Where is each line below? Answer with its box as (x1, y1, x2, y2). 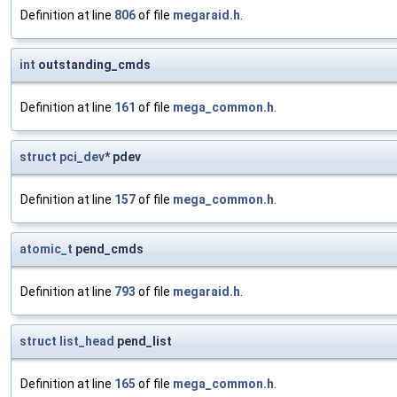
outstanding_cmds (35, 58, 151, 73)
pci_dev (59, 150, 105, 165)
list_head (59, 334, 114, 349)
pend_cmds (73, 242, 144, 257)
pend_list (114, 334, 172, 349)
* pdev (105, 150, 141, 165)
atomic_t (19, 242, 73, 257)
